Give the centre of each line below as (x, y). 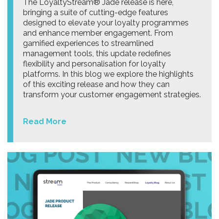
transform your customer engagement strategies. (112, 95)
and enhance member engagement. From (98, 33)
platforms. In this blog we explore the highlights (108, 74)
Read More (45, 122)
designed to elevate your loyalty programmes (106, 23)
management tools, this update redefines (97, 54)
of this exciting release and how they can (96, 85)
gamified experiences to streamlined (88, 44)
